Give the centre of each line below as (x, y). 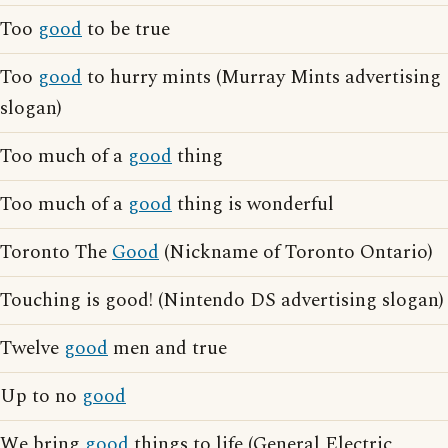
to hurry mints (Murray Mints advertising (261, 78)
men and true (167, 349)
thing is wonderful (253, 205)
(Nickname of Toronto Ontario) (296, 253)
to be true (126, 30)
